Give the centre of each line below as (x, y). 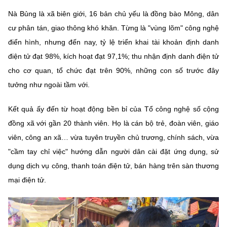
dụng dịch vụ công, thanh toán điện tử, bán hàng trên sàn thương (113, 166)
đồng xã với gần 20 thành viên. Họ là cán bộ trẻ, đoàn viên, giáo (113, 123)
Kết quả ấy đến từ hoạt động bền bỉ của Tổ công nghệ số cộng (113, 109)
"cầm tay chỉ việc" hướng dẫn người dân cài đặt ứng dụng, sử (113, 152)
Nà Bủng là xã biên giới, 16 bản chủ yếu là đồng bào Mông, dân (113, 14)
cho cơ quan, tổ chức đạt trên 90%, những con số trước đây (113, 70)
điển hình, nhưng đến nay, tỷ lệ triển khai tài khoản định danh (113, 42)
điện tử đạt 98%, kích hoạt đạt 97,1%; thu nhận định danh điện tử (113, 56)
